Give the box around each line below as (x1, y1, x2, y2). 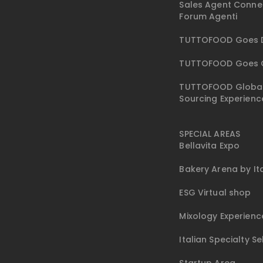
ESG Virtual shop (179, 187, 251, 199)
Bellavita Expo (179, 140, 240, 152)
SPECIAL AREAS (179, 128, 241, 140)
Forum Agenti (179, 11, 238, 23)
